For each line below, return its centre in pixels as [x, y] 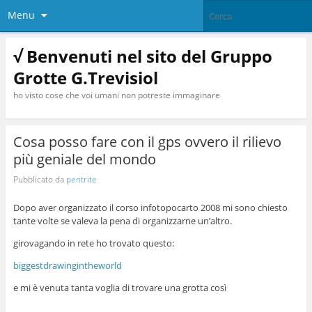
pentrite [81, 179]
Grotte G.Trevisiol [85, 77]
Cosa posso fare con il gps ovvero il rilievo [147, 142]
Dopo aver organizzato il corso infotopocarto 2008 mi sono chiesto [150, 208]
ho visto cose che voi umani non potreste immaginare [116, 95]
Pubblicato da [39, 179]
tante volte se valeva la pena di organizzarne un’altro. [122, 221]
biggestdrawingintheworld [67, 266]
